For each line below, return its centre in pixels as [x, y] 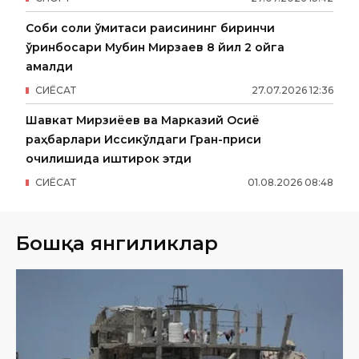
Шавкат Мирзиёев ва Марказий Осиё [143, 120]
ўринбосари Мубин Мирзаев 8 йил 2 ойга [155, 47]
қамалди [49, 67]
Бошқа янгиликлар [117, 243]
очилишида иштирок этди [109, 159]
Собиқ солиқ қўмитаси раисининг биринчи [150, 28]
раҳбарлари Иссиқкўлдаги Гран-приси [143, 139]
